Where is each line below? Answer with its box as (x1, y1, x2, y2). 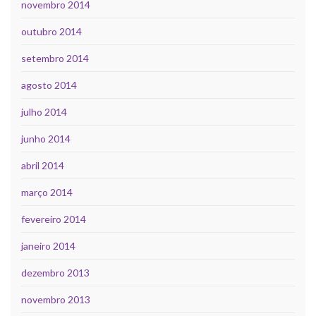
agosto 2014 (21, 78, 77, 91)
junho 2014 (21, 132, 71, 145)
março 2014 (21, 186, 73, 198)
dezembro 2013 (21, 266, 90, 279)
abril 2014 (21, 159, 64, 171)
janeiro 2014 (21, 239, 75, 252)
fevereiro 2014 (21, 212, 86, 225)
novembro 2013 (21, 293, 90, 305)
